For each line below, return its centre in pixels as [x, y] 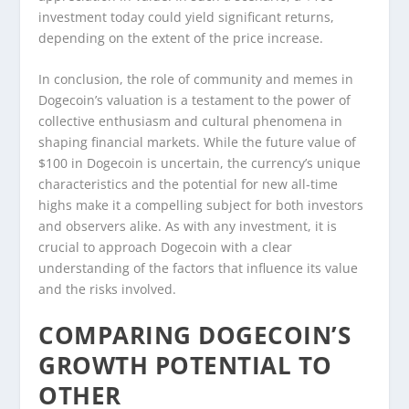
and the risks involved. [108, 289]
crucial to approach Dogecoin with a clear [166, 247]
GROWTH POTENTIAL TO [185, 365]
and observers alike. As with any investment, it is [188, 226]
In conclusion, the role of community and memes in [196, 79]
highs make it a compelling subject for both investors [201, 205]
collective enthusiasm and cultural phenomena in [191, 121]
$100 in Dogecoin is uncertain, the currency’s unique [200, 163]
